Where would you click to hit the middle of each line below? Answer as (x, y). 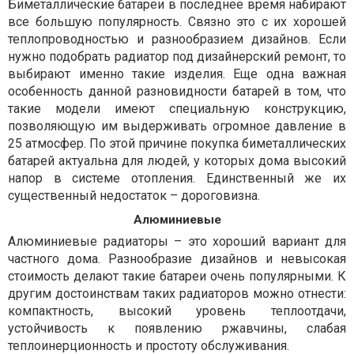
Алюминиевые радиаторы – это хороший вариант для (177, 241)
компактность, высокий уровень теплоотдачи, (177, 311)
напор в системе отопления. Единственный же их (177, 178)
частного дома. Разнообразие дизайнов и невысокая (177, 258)
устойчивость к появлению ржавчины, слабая (177, 328)
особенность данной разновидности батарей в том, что (177, 91)
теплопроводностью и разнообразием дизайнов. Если (177, 39)
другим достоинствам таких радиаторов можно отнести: (177, 293)
